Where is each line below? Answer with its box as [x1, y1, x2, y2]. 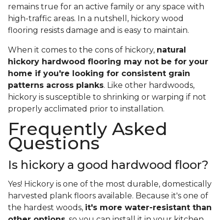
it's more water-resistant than [85, 203, 212, 213]
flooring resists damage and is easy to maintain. [8, 26, 191, 35]
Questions [8, 132, 100, 154]
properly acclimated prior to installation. [8, 104, 166, 114]
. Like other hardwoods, [104, 81, 194, 90]
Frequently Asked [8, 118, 167, 140]
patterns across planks [8, 81, 104, 90]
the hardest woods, [8, 203, 85, 213]
